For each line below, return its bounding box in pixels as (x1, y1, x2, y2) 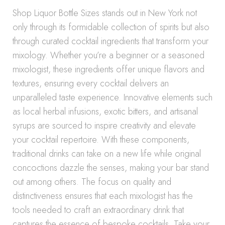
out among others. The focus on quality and (13, 175, 171, 188)
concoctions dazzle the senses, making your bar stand (13, 161, 209, 174)
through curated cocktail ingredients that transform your (13, 35, 208, 48)
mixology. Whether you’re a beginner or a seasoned (13, 49, 204, 62)
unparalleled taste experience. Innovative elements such (13, 91, 212, 104)
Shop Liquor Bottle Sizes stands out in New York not (13, 7, 197, 20)
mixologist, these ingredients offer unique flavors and (13, 63, 204, 76)
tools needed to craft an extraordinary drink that (13, 203, 184, 216)
